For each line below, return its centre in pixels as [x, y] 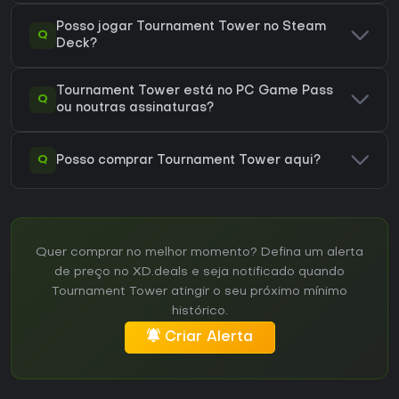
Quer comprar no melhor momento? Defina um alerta [199, 253]
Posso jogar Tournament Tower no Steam [191, 28]
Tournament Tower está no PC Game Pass [195, 92]
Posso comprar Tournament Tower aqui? [188, 160]
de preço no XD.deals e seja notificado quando [199, 273]
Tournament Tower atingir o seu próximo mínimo [199, 292]
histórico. [199, 312]
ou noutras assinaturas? [135, 109]
